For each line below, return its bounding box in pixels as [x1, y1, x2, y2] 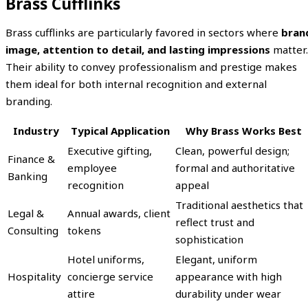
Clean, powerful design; [175, 143, 289, 157]
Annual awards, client [67, 206, 170, 220]
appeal [175, 177, 209, 192]
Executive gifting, [67, 143, 152, 157]
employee [67, 160, 117, 175]
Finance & [8, 151, 55, 166]
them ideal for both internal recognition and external [5, 76, 267, 91]
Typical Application [70, 123, 170, 137]
